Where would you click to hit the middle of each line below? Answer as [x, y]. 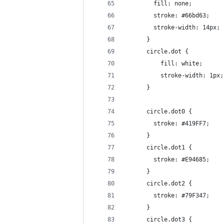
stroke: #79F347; [167, 195]
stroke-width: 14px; [173, 27]
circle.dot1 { [159, 147]
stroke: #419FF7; [167, 123]
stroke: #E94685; [167, 159]
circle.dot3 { [159, 219]
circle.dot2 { [159, 183]
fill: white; [171, 63]
